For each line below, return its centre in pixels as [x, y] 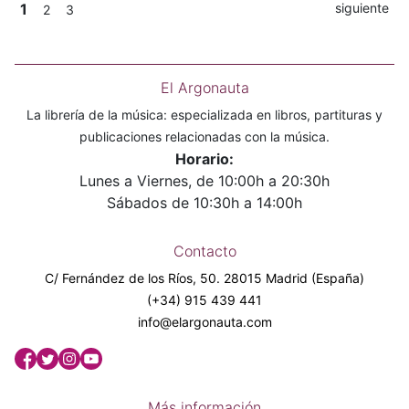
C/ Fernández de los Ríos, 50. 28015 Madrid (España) [204, 278]
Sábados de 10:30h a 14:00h [204, 203]
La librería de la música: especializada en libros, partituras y [204, 115]
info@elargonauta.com [204, 322]
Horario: [204, 159]
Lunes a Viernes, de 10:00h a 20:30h [204, 181]
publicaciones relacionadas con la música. [204, 136]
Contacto [204, 251]
